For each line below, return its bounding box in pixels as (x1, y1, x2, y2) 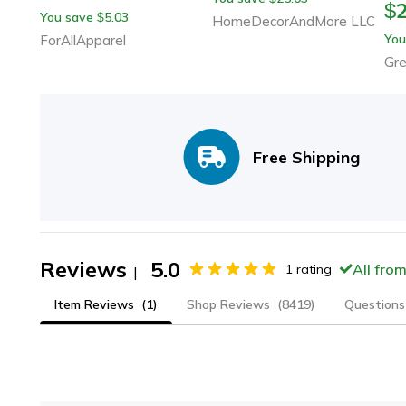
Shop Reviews (187, 295, 270, 313)
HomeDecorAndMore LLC (211, 12, 375, 30)
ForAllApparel (40, 31, 126, 49)
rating (296, 260, 332, 277)
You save (40, 8, 93, 25)
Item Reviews (54, 295, 134, 313)
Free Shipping (252, 146, 360, 168)
